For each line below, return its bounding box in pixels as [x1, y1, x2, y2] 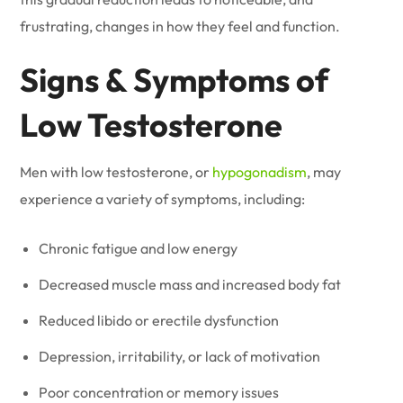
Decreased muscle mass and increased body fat [39, 275, 342, 293]
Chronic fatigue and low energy [39, 239, 238, 257]
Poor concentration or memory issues [39, 383, 280, 401]
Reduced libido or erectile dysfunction [39, 311, 280, 329]
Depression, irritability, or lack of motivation [39, 347, 321, 365]
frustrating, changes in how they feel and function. [20, 17, 341, 35]
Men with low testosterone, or [20, 163, 213, 181]
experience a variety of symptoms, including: [20, 190, 306, 208]
